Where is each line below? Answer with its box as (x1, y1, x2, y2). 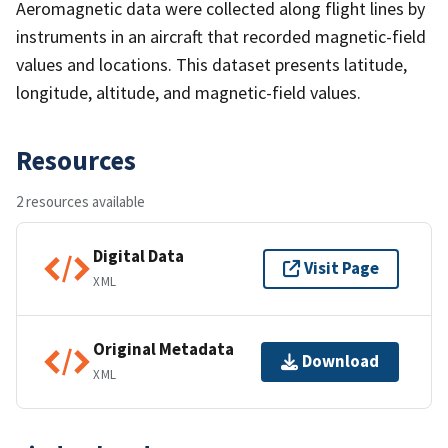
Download (302, 350, 379, 373)
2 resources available (16, 191, 145, 211)
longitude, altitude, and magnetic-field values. (16, 80, 361, 104)
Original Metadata (93, 338, 234, 361)
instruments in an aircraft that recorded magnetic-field (16, 24, 426, 48)
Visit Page (304, 257, 379, 280)
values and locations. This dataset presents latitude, (16, 52, 407, 76)
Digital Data (93, 245, 184, 268)
